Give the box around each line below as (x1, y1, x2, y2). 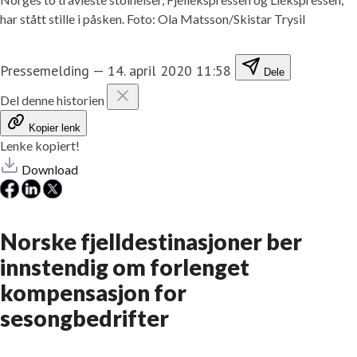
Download (22, 161, 78, 177)
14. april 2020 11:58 (108, 61, 231, 80)
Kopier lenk (29, 121, 80, 134)
